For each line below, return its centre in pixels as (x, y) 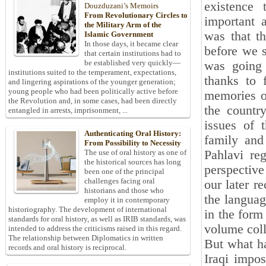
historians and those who (124, 191)
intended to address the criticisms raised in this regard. (95, 229)
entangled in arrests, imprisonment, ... (68, 110)
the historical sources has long (133, 162)
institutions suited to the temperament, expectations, (92, 72)
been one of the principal (124, 172)
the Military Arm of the (123, 25)
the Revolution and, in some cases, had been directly (93, 101)
